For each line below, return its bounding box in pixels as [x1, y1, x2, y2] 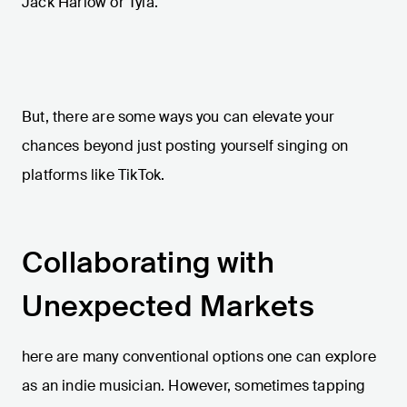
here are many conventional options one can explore [22, 347, 377, 367]
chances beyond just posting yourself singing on [22, 136, 349, 156]
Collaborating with [22, 243, 274, 283]
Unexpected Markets [22, 287, 314, 326]
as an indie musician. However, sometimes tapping [22, 376, 366, 396]
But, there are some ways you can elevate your [22, 107, 335, 127]
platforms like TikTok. [22, 165, 165, 185]
